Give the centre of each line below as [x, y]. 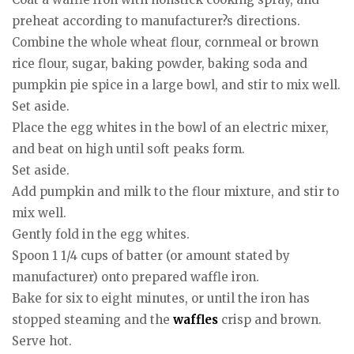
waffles [196, 319]
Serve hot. [42, 341]
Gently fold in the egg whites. [101, 234]
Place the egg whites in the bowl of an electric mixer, [170, 127]
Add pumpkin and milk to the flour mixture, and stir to [175, 191]
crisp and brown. [270, 319]
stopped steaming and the [92, 319]
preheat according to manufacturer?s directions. [156, 21]
